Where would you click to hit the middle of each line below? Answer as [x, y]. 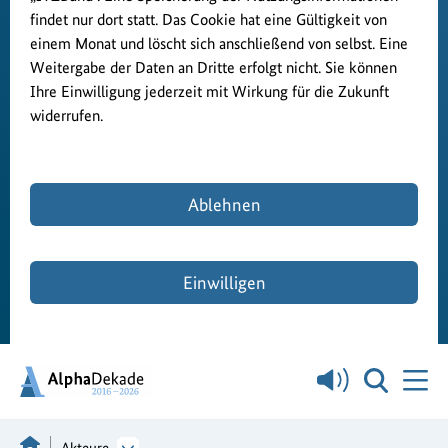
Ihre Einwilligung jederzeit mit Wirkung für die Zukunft [209, 91]
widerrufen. [66, 115]
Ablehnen [224, 204]
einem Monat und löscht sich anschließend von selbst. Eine [219, 43]
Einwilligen [224, 282]
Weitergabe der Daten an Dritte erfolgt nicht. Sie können [213, 67]
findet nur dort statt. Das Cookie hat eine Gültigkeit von [208, 19]
